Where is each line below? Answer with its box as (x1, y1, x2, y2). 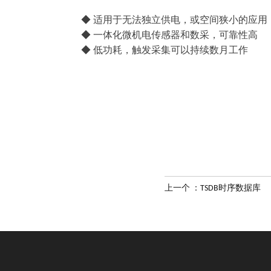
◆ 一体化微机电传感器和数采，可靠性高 (62, 31, 258, 41)
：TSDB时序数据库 (192, 184, 261, 193)
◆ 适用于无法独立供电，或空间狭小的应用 (62, 16, 267, 25)
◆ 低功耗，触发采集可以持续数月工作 (62, 46, 248, 56)
